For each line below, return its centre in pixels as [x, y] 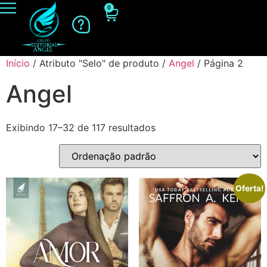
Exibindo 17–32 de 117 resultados [81, 128]
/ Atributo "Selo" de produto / [99, 63]
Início [18, 63]
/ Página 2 [219, 63]
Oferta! [250, 188]
